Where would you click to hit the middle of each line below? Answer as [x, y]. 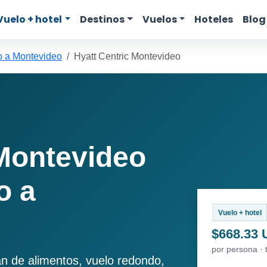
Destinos [103, 19]
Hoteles [214, 19]
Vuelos [159, 19]
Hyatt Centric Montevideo [127, 56]
